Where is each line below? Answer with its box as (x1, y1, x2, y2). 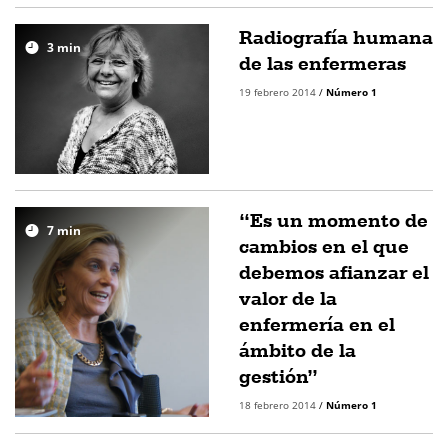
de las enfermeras (239, 51, 406, 75)
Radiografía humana (239, 25, 433, 49)
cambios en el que (239, 234, 409, 258)
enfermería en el (239, 312, 395, 336)
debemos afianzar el (239, 260, 429, 284)
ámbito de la (239, 338, 356, 362)
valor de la (239, 286, 337, 310)
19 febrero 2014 (239, 85, 319, 99)
